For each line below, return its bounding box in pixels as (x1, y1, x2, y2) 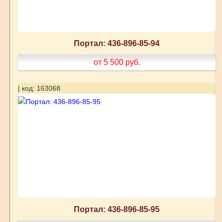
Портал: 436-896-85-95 (74, 205, 160, 214)
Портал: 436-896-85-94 (74, 39, 160, 48)
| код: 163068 (17, 84, 60, 93)
